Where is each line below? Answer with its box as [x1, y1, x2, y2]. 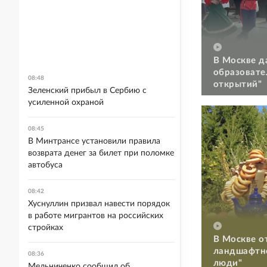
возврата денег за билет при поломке [28, 149, 174, 157]
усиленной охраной [28, 98, 104, 107]
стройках [28, 223, 63, 232]
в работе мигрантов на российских [28, 212, 163, 220]
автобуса [28, 161, 63, 169]
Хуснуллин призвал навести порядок [28, 200, 170, 208]
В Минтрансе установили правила [28, 137, 160, 145]
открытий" [213, 79, 262, 89]
